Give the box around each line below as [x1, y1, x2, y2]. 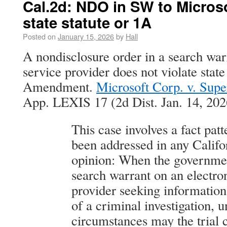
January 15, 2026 [58, 31, 114, 42]
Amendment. [23, 78, 96, 96]
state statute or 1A [23, 12, 152, 33]
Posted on [23, 31, 56, 42]
